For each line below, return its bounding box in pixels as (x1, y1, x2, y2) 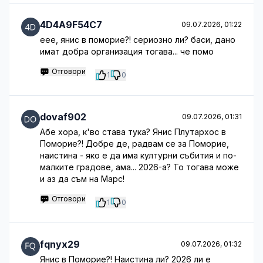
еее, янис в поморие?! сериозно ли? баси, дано (40, 35, 235, 45)
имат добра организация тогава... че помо (40, 46, 214, 56)
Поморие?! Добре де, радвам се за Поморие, (40, 139, 229, 149)
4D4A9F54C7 (40, 19, 102, 31)
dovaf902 (40, 111, 86, 123)
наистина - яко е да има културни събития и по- (40, 150, 237, 160)
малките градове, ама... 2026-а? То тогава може (40, 162, 239, 172)
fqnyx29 (40, 238, 80, 250)
